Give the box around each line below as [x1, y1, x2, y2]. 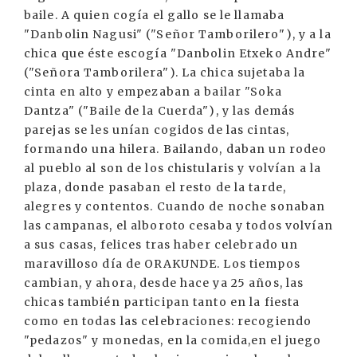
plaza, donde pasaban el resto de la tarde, [24, 180, 287, 194]
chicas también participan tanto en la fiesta [24, 295, 300, 309]
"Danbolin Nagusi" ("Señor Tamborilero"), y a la [24, 27, 331, 41]
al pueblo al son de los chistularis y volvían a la [24, 161, 321, 175]
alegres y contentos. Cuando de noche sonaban [24, 199, 326, 214]
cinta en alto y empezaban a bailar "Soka [24, 84, 282, 99]
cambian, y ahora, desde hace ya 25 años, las [24, 276, 304, 290]
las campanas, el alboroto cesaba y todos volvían [24, 218, 333, 233]
